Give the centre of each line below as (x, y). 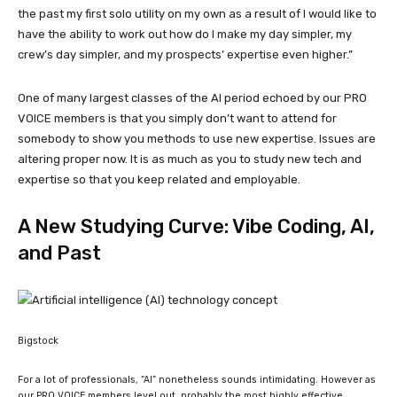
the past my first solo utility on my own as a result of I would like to (197, 13)
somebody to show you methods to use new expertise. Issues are (197, 138)
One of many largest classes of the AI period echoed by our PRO (192, 97)
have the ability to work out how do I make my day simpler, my (185, 34)
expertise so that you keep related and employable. (159, 179)
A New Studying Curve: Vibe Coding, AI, (196, 226)
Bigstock (38, 340)
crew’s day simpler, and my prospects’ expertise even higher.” (185, 54)
